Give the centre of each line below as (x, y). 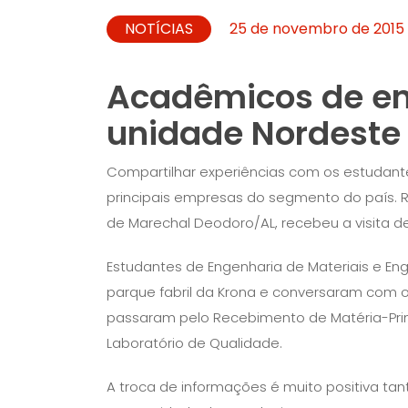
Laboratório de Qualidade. (194, 343)
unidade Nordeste (254, 133)
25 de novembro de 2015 (317, 29)
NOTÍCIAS (159, 29)
